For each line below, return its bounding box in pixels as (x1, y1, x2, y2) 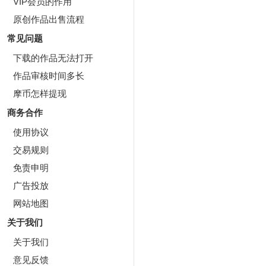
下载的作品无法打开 (13, 53, 93, 63)
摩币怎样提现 (13, 88, 66, 99)
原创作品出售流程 (13, 14, 84, 24)
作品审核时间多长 (13, 71, 84, 81)
